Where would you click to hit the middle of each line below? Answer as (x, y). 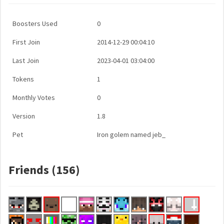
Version (24, 116)
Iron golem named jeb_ (131, 134)
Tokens (23, 79)
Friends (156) (44, 170)
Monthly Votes (34, 97)
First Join (26, 42)
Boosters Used (35, 23)
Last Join (26, 60)
